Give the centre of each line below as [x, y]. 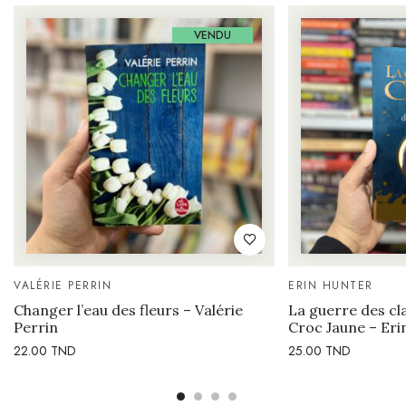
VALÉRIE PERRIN [63, 286]
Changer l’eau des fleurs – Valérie [128, 310]
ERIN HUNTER [331, 286]
